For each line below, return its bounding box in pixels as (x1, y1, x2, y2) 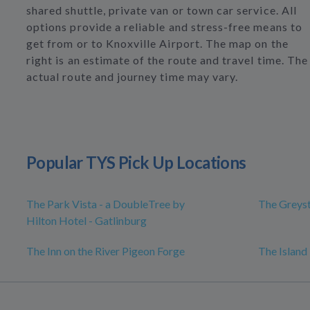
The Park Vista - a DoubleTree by (26, 197, 185, 211)
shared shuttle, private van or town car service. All (26, 3, 297, 17)
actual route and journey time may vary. (26, 70, 239, 84)
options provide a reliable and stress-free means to (26, 20, 302, 34)
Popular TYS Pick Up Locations (26, 152, 246, 173)
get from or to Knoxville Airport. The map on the (26, 37, 289, 51)
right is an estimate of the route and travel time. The (26, 53, 309, 67)
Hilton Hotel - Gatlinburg (26, 214, 147, 228)
